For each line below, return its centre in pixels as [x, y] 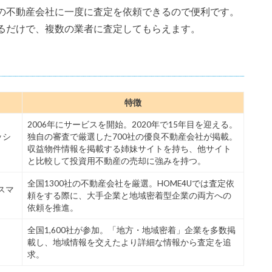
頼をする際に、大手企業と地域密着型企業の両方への [129, 196]
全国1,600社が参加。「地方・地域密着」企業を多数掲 [131, 230]
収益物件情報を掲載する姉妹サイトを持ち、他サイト [129, 149]
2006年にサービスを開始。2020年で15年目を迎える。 [132, 125]
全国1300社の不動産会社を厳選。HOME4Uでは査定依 [131, 184]
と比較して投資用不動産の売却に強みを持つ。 [117, 161]
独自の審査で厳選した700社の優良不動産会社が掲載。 [132, 137]
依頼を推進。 [53, 208]
